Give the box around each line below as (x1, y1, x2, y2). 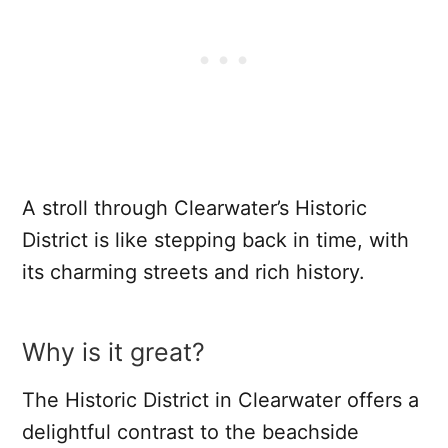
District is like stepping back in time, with (22, 227, 409, 252)
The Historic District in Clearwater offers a (22, 387, 419, 412)
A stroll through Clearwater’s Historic (22, 195, 367, 220)
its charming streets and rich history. (22, 259, 365, 284)
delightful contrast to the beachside (22, 419, 359, 444)
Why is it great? (22, 336, 205, 367)
